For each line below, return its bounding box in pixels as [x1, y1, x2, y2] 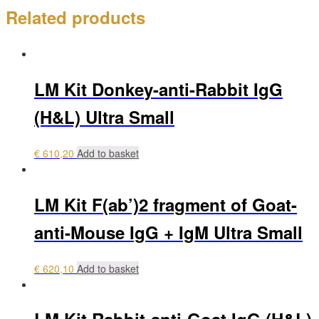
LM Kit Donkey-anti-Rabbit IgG [34, 76, 283, 101]
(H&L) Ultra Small [34, 104, 174, 129]
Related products [6, 5, 145, 30]
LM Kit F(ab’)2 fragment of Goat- [34, 192, 297, 216]
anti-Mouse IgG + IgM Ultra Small [34, 219, 303, 244]
